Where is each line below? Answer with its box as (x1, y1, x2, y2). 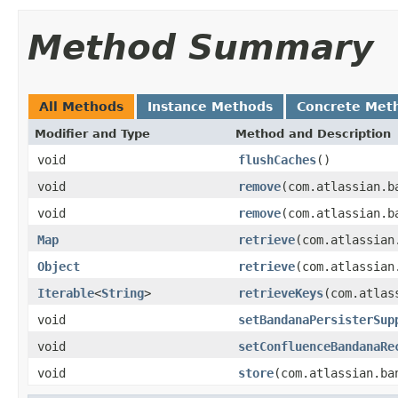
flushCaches (238, 152, 316, 167)
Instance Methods (147, 99, 273, 114)
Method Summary (28, 27, 373, 68)
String (101, 285, 144, 300)
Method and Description (235, 126, 391, 140)
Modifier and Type (35, 126, 150, 140)
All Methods (39, 99, 123, 114)
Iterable (37, 285, 94, 300)
